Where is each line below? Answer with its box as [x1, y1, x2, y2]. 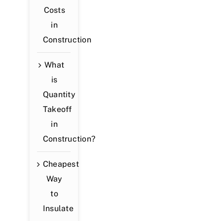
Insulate [43, 203, 74, 213]
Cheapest [43, 159, 79, 169]
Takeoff [43, 104, 72, 114]
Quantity [43, 89, 75, 99]
